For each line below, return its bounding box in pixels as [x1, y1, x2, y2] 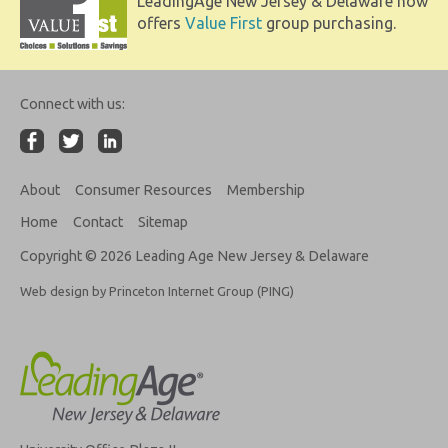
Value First [185, 14, 262, 33]
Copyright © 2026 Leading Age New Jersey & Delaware [20, 248, 369, 265]
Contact [73, 213, 123, 230]
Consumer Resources [75, 181, 212, 198]
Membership [227, 181, 305, 198]
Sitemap [138, 213, 188, 230]
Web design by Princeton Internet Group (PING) [20, 283, 294, 298]
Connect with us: [20, 96, 125, 113]
